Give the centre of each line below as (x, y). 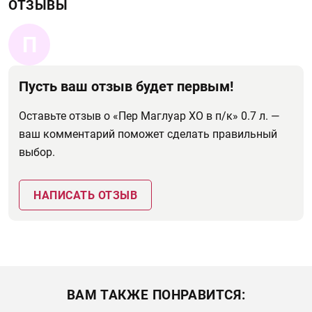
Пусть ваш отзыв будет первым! (126, 86)
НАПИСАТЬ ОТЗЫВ (85, 195)
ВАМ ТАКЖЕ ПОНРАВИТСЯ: (156, 295)
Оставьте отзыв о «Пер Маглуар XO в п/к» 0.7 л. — (149, 116)
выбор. (37, 152)
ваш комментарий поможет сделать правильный (148, 134)
